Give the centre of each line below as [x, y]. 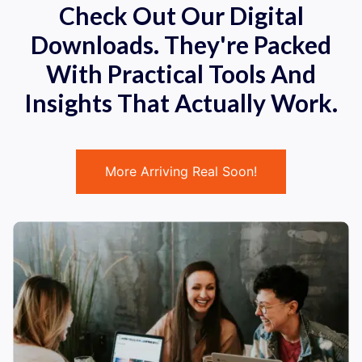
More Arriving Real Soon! [181, 171]
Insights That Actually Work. [181, 102]
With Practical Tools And [181, 73]
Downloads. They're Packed [181, 44]
